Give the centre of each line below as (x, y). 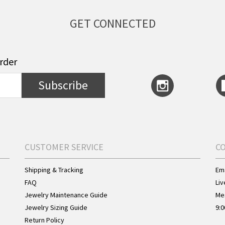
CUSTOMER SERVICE (64, 147)
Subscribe (63, 85)
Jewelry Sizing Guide (56, 207)
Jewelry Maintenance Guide (66, 195)
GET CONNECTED (113, 23)
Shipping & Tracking (54, 170)
